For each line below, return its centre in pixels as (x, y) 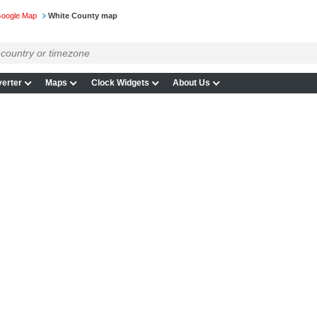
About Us (192, 83)
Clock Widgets (120, 83)
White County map (82, 16)
